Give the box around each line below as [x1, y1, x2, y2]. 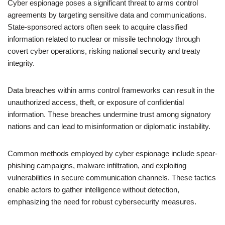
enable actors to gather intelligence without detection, [8, 185, 179, 194]
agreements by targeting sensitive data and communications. [8, 11, 206, 19]
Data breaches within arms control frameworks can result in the [8, 86, 214, 94]
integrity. [8, 59, 35, 67]
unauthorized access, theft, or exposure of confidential [8, 98, 184, 106]
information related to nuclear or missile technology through [8, 35, 200, 43]
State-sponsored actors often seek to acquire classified [8, 23, 187, 31]
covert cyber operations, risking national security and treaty [8, 47, 200, 55]
